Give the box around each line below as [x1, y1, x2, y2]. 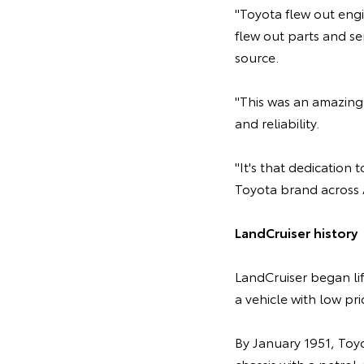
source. [234, 47, 279, 67]
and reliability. [234, 113, 319, 132]
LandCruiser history [234, 223, 357, 242]
